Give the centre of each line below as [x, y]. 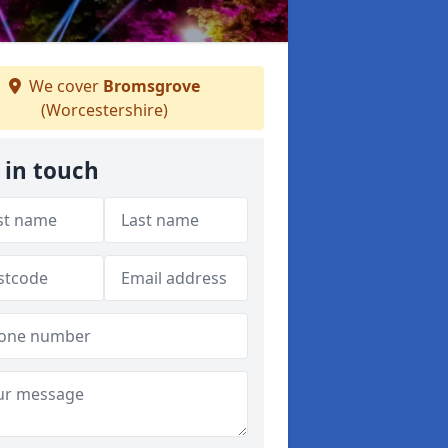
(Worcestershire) [104, 110]
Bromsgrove [151, 86]
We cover [63, 86]
